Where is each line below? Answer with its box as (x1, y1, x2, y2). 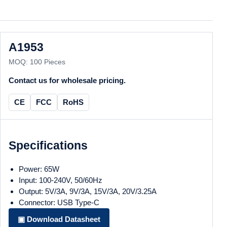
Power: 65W (19, 164, 59, 173)
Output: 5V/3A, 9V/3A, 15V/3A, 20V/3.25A (19, 186, 157, 196)
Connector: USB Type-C (19, 198, 99, 207)
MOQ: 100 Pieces (9, 58, 65, 66)
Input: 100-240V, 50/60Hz (19, 175, 102, 184)
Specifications (9, 139, 88, 152)
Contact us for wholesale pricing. (9, 76, 126, 85)
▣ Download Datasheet (18, 214, 100, 223)
